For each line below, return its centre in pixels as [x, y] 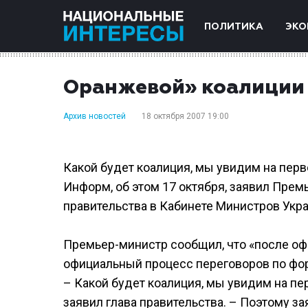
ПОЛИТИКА [234, 27]
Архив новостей [95, 116]
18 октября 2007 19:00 [185, 116]
